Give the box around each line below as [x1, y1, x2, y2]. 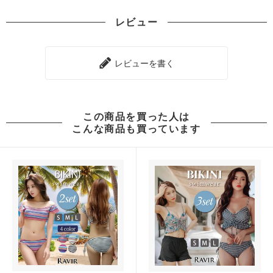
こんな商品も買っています [72, 122, 201, 135]
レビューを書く [112, 57, 174, 68]
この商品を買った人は [82, 110, 190, 122]
